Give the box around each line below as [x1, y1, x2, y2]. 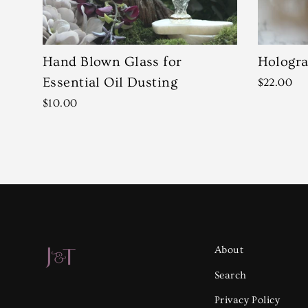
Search [214, 269, 247, 281]
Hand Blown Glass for [43, 54, 182, 70]
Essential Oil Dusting [43, 75, 177, 91]
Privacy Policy [214, 294, 280, 306]
